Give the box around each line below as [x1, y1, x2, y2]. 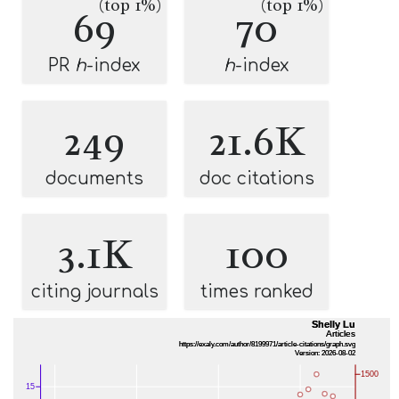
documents [45, 169, 143, 188]
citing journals [30, 282, 159, 301]
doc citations [199, 169, 314, 188]
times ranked [199, 282, 313, 301]
